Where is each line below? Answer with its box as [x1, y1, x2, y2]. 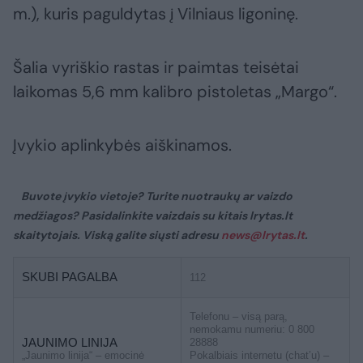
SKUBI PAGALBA [22, 270, 117, 284]
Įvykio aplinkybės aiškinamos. [13, 135, 232, 156]
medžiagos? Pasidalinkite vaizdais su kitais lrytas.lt [13, 208, 293, 224]
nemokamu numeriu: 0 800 [190, 323, 314, 336]
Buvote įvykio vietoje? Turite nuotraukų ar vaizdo [21, 189, 293, 204]
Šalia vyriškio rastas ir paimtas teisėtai [13, 57, 299, 79]
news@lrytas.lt [221, 228, 305, 243]
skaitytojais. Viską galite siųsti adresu [13, 228, 221, 243]
